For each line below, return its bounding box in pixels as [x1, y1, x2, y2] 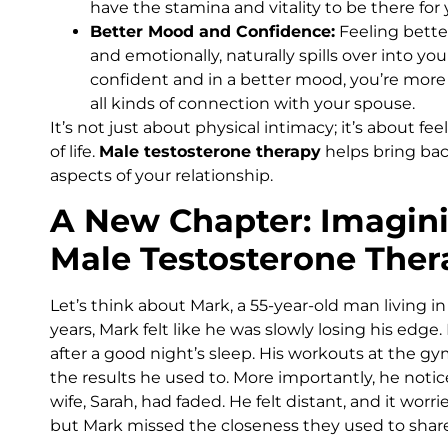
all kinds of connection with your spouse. [90, 93, 415, 113]
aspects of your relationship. [50, 165, 273, 185]
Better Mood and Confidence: [90, 21, 335, 41]
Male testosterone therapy [99, 141, 321, 161]
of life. [50, 141, 99, 161]
